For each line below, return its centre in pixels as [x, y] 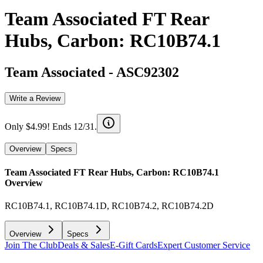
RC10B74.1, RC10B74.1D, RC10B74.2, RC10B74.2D [109, 206]
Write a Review [35, 98]
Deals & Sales [84, 245]
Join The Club [31, 245]
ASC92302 [148, 72]
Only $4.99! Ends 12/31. [51, 126]
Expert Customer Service [204, 245]
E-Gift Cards [134, 245]
